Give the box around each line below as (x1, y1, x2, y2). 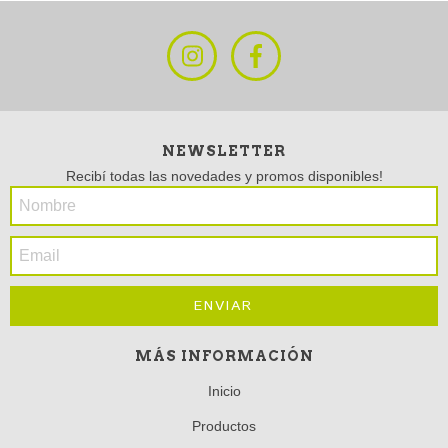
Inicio (207, 382, 241, 399)
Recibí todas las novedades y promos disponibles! (65, 167, 383, 184)
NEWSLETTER (162, 142, 286, 159)
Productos (192, 417, 256, 434)
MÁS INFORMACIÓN (134, 347, 314, 364)
